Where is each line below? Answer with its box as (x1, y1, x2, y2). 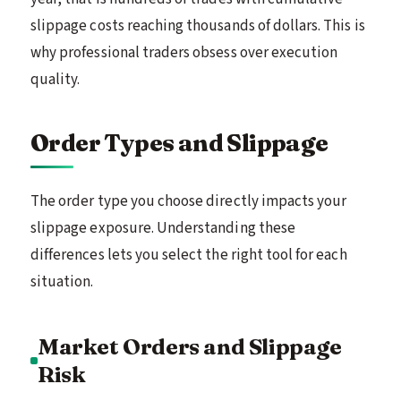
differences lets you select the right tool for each (30, 243, 347, 266)
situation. (30, 270, 94, 293)
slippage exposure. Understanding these (30, 217, 295, 239)
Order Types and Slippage (30, 127, 328, 158)
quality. (30, 68, 81, 90)
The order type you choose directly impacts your (30, 190, 347, 212)
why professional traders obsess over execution (30, 41, 338, 64)
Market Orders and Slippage (38, 332, 342, 360)
